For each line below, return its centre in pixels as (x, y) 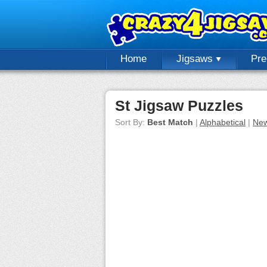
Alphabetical (223, 122)
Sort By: (131, 122)
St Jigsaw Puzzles (179, 105)
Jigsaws (196, 59)
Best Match (170, 122)
